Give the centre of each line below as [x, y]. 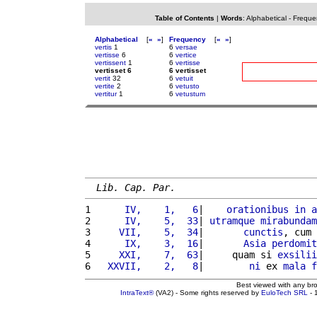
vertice [186, 55]
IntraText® [137, 292]
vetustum [190, 94]
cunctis [263, 232]
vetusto [188, 86]
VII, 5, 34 [147, 232]
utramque [232, 220]
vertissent [110, 63]
